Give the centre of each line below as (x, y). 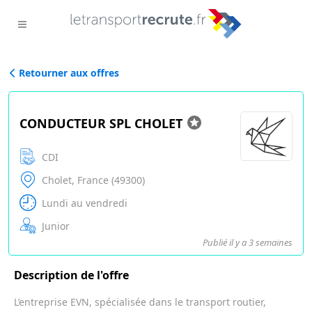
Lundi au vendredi (83, 203)
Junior (54, 226)
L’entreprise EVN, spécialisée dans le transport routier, (140, 302)
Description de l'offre (71, 275)
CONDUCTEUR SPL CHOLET (103, 123)
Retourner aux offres (69, 73)
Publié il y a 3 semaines (248, 242)
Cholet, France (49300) (92, 180)
